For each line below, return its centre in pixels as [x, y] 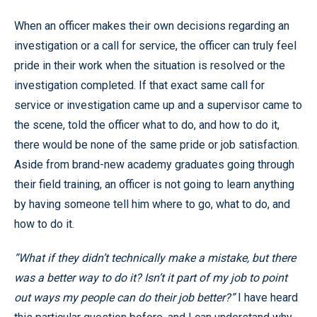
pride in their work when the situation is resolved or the [150, 65]
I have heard [266, 297]
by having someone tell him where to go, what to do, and [152, 204]
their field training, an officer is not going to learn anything [154, 184]
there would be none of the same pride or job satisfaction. [157, 144]
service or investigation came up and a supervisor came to [158, 105]
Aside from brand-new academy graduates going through [154, 164]
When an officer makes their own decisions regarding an [152, 25]
